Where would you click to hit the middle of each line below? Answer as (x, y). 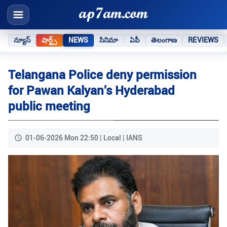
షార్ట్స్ (49, 40)
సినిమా (109, 40)
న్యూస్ (22, 40)
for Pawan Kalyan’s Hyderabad (91, 90)
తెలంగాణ (164, 40)
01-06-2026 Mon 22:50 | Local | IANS (84, 138)
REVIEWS (203, 40)
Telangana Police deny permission (102, 75)
